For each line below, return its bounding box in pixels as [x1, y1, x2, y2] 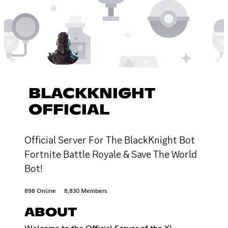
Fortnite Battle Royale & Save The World [24, 147, 197, 161]
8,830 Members [64, 188, 107, 194]
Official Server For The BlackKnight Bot [24, 133, 195, 147]
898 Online [24, 188, 56, 194]
